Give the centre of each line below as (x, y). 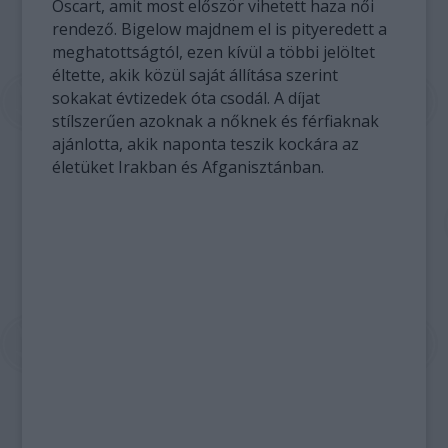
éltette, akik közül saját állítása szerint (195, 75)
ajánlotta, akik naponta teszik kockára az (206, 144)
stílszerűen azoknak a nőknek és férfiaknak (216, 121)
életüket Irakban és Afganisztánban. (188, 167)
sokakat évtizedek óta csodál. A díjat (186, 98)
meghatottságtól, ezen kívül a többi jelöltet (214, 52)
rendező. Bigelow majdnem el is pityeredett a (220, 29)
